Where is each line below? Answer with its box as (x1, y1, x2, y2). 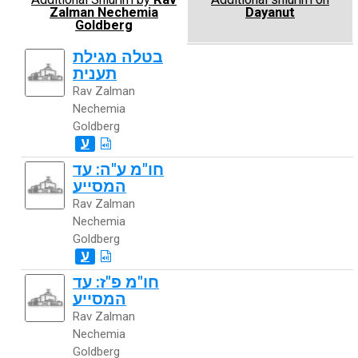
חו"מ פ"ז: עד (73, 273, 159, 292)
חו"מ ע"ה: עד (73, 161, 164, 179)
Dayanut (245, 5, 295, 20)
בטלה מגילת (73, 48, 163, 66)
